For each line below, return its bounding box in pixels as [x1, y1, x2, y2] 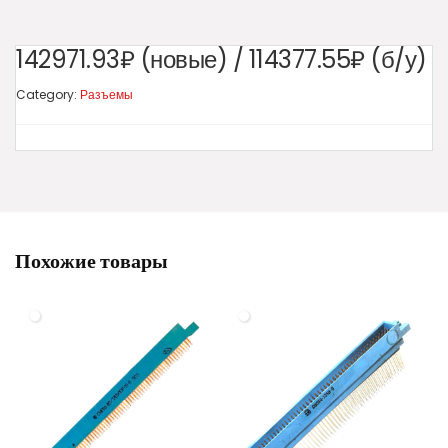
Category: [16, 86, 80, 104]
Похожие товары [15, 247, 168, 276]
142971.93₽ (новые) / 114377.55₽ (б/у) [16, 43, 427, 77]
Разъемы [80, 86, 133, 104]
